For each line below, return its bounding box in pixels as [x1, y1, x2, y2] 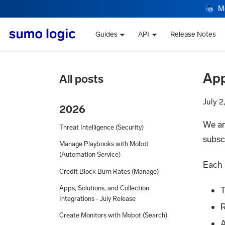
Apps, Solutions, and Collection [59, 184, 149, 192]
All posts [59, 72, 103, 86]
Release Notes [170, 30, 216, 39]
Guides [95, 30, 118, 39]
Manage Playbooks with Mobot [59, 140, 149, 148]
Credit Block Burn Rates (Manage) [59, 167, 159, 175]
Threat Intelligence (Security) [59, 123, 144, 131]
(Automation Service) [59, 151, 121, 159]
